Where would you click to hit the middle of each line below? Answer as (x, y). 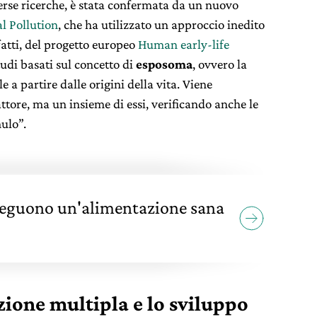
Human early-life (184, 44)
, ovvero (215, 64)
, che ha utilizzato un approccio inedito (161, 24)
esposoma (164, 64)
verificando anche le (205, 104)
